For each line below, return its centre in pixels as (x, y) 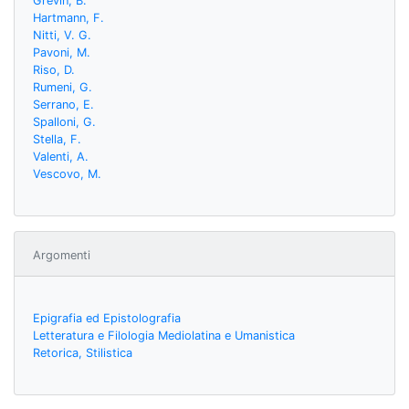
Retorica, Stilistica (83, 352)
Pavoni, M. (62, 52)
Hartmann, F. (68, 17)
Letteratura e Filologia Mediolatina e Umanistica (164, 335)
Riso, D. (54, 69)
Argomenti (62, 255)
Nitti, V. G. (62, 35)
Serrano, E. (63, 104)
